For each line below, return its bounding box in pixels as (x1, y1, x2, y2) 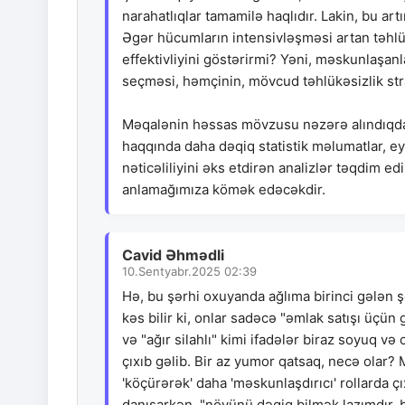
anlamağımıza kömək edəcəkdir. (122, 181, 325, 199)
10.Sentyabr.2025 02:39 (122, 264, 257, 279)
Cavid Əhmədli (122, 246, 224, 265)
